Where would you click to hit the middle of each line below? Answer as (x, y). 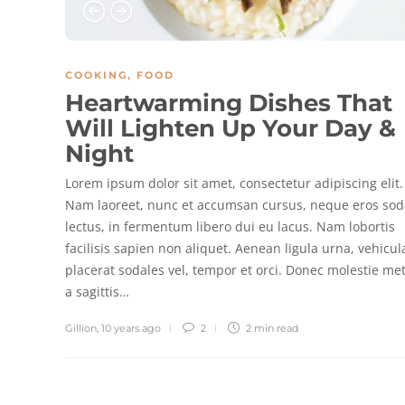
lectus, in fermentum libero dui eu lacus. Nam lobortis (230, 226)
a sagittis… (97, 291)
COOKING (96, 75)
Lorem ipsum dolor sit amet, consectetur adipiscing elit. (234, 183)
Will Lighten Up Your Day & (231, 128)
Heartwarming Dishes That (229, 103)
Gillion (81, 328)
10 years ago (131, 328)
